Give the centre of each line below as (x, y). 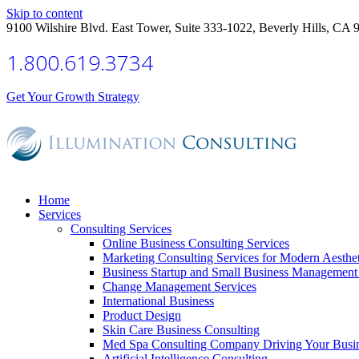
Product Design (142, 315)
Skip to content (44, 13)
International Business (158, 301)
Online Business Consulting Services (196, 243)
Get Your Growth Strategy (73, 97)
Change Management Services (179, 286)
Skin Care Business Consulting (181, 330)
